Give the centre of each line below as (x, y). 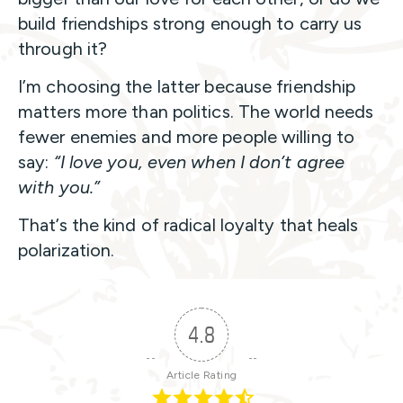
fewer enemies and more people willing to (187, 136)
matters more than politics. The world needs (196, 111)
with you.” (59, 187)
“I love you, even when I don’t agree (199, 161)
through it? (63, 48)
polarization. (67, 250)
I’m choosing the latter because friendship (187, 86)
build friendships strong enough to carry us (190, 23)
